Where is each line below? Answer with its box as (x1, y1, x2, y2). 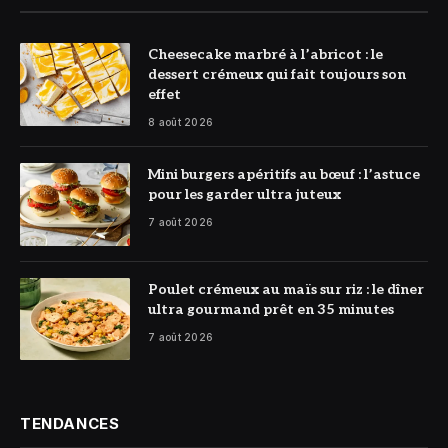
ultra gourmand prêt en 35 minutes (148, 300, 394, 318)
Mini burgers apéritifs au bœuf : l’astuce (148, 166, 420, 184)
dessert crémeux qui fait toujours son (148, 66, 406, 84)
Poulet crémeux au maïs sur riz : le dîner (148, 280, 424, 298)
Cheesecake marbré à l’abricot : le (148, 46, 383, 64)
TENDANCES (20, 414, 120, 434)
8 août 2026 (148, 116, 214, 129)
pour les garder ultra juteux (148, 186, 341, 204)
